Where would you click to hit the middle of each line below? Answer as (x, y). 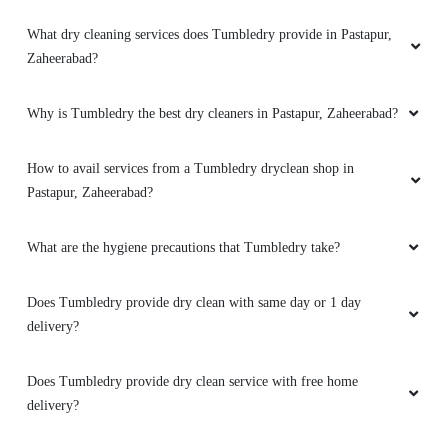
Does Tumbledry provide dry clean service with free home (192, 381)
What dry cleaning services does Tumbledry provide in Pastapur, (209, 34)
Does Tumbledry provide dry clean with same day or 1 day (194, 302)
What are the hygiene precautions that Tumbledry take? (183, 247)
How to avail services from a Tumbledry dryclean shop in (190, 168)
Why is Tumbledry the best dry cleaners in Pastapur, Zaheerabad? (212, 113)
